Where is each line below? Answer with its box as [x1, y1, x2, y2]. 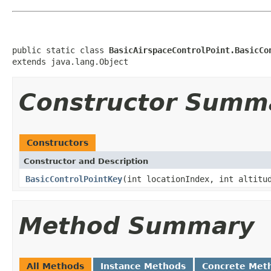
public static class [12, 45, 109, 55]
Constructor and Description [24, 156, 148, 166]
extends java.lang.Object [12, 56, 128, 67]
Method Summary [19, 212, 254, 240]
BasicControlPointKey [25, 174, 122, 184]
